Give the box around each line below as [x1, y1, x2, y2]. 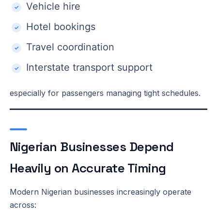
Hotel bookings [26, 20, 95, 32]
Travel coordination [26, 41, 114, 53]
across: [10, 200, 36, 210]
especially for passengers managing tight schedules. [10, 88, 201, 98]
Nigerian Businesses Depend [10, 138, 174, 155]
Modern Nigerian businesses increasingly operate [10, 186, 191, 197]
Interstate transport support [26, 61, 153, 73]
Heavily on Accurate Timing [10, 159, 166, 176]
